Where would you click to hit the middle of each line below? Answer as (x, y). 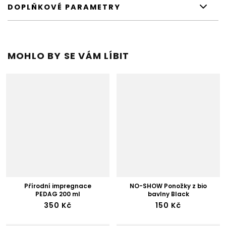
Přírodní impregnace (58, 186)
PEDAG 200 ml (58, 194)
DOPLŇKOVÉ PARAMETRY (64, 7)
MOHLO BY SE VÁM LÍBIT (69, 55)
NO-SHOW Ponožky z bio (168, 186)
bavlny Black (168, 194)
